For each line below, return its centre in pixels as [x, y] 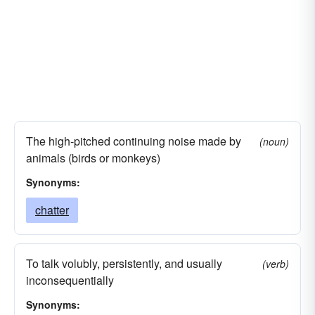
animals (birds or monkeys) [93, 158]
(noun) [274, 141]
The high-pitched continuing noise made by [134, 141]
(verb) [276, 264]
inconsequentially [70, 280]
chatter [52, 210]
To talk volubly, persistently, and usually [124, 263]
